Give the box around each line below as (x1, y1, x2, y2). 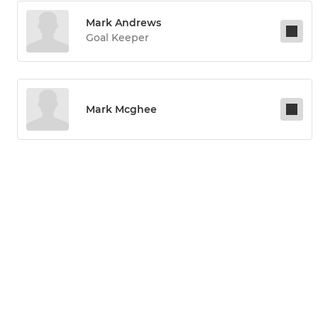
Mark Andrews (86, 16, 161, 30)
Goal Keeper (86, 31, 149, 45)
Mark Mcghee (86, 103, 157, 116)
